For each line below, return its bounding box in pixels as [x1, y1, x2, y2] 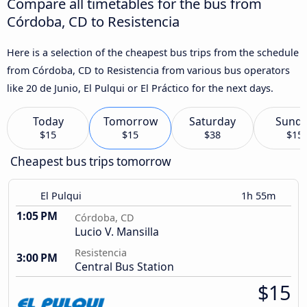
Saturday [189, 114, 236, 130]
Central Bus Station [75, 259, 174, 275]
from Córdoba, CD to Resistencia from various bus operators [7, 63, 290, 77]
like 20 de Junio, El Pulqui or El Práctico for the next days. [7, 81, 273, 95]
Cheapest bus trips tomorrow [10, 153, 171, 170]
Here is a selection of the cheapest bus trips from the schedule [7, 45, 299, 59]
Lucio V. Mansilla [75, 224, 159, 240]
